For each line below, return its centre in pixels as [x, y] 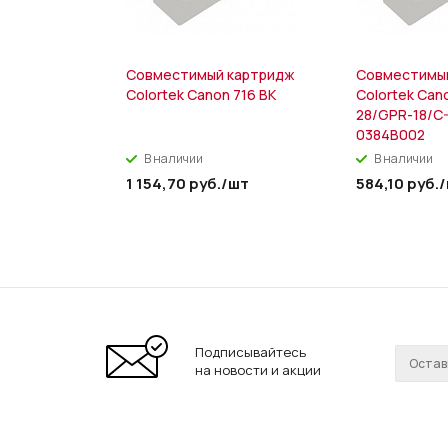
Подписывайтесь [250, 351]
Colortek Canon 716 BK [201, 94]
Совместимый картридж [210, 74]
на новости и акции [258, 369]
